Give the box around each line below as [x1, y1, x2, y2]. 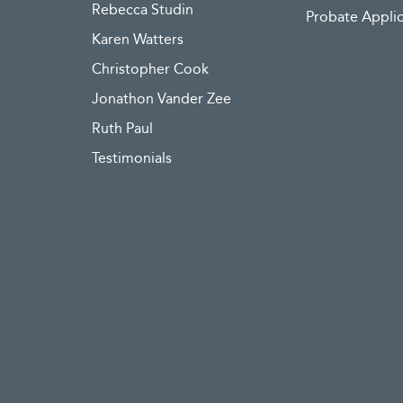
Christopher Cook [92, 58, 209, 81]
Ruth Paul [92, 118, 153, 140]
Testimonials [92, 148, 172, 170]
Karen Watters [92, 29, 184, 51]
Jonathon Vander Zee [92, 88, 231, 111]
